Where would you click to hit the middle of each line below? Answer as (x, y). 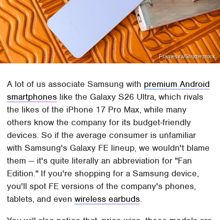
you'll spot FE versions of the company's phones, (102, 186)
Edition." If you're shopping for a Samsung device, (103, 173)
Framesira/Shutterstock (187, 56)
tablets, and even (41, 199)
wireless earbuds (108, 199)
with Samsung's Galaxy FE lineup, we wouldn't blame (109, 148)
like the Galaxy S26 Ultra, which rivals (130, 96)
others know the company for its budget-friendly (99, 122)
